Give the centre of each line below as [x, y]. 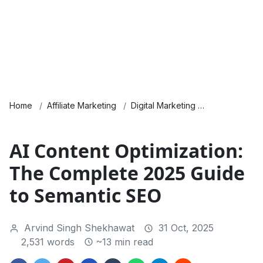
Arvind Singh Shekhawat [78, 228]
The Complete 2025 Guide [127, 173]
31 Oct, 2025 [185, 228]
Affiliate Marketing [82, 106]
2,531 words [48, 242]
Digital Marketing [163, 106]
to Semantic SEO [85, 195]
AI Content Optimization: [126, 151]
